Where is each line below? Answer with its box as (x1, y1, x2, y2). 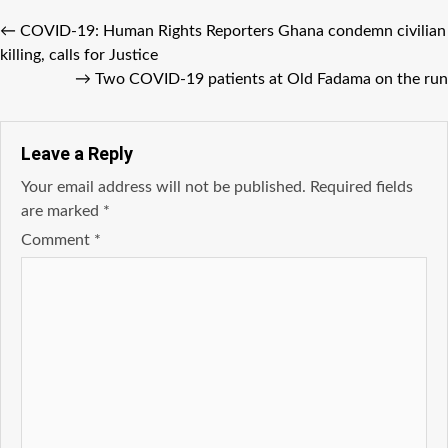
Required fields (310, 178, 413, 195)
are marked (21, 202, 103, 219)
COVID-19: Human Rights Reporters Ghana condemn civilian (20, 22, 446, 39)
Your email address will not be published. (21, 178, 306, 195)
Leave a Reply (21, 142, 133, 164)
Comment (21, 231, 94, 248)
